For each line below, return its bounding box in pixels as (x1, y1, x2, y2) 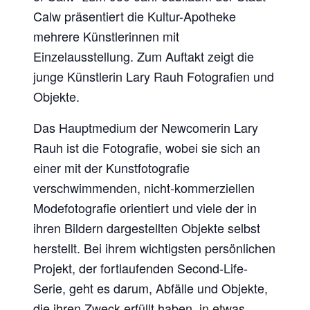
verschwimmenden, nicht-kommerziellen (33, 179, 255, 197)
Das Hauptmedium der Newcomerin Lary (33, 118, 259, 137)
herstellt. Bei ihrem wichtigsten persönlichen (33, 239, 276, 257)
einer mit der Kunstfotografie (33, 158, 190, 177)
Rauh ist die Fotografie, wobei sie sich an (33, 138, 261, 157)
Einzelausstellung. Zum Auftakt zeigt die (33, 47, 255, 66)
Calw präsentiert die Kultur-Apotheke (33, 7, 237, 26)
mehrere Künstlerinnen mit (33, 27, 180, 46)
